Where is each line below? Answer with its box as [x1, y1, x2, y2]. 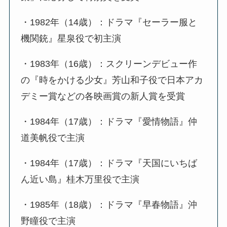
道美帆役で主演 [21, 132, 85, 143]
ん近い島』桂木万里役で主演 [21, 174, 140, 184]
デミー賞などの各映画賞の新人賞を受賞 [21, 91, 185, 102]
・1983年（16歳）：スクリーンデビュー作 [21, 59, 198, 69]
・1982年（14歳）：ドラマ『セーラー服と [21, 17, 198, 28]
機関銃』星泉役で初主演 [21, 33, 122, 44]
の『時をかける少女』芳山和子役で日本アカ [21, 75, 204, 86]
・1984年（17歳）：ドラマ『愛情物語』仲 [21, 116, 198, 127]
